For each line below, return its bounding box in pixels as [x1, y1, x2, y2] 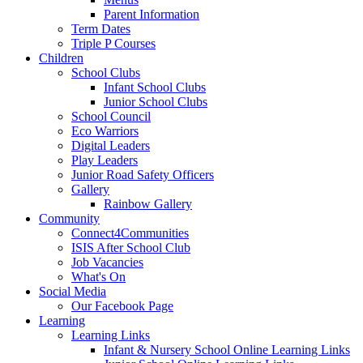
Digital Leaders [71, 139, 150, 153]
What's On [71, 270, 126, 284]
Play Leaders [71, 153, 138, 168]
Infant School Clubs [104, 80, 206, 95]
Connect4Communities [71, 226, 189, 241]
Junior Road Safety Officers [71, 168, 214, 182]
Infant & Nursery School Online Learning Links [104, 343, 350, 357]
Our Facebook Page [71, 299, 173, 314]
